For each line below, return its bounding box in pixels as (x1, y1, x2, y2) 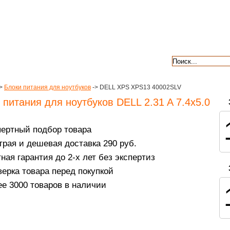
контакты (58, 56, 88, 64)
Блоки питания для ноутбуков (4, 84, 91, 91)
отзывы (121, 56, 145, 64)
